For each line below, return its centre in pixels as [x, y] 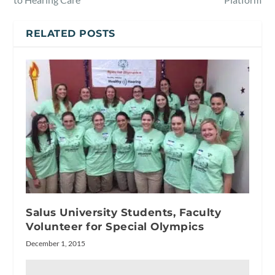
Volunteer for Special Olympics [115, 226]
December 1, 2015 [56, 243]
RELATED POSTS [71, 33]
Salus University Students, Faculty [124, 212]
